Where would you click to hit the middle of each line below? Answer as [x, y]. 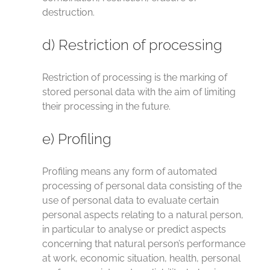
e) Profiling [77, 139]
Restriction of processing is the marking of [135, 77]
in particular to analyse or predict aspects [134, 229]
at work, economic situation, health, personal [141, 258]
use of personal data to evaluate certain [130, 200]
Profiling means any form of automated [130, 171]
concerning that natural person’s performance [144, 244]
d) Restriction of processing [132, 45]
